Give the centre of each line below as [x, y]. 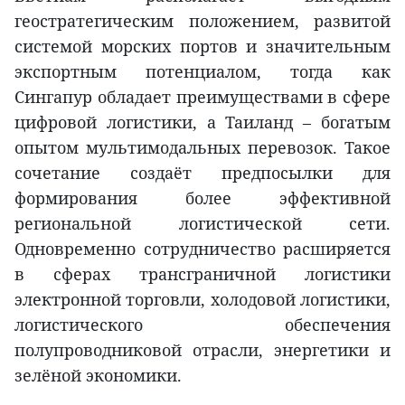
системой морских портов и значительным [202, 47]
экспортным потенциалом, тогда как [202, 72]
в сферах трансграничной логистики [202, 274]
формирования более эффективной [202, 198]
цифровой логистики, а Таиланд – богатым [202, 122]
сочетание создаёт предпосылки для [202, 173]
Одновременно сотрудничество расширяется [202, 249]
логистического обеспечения [202, 325]
